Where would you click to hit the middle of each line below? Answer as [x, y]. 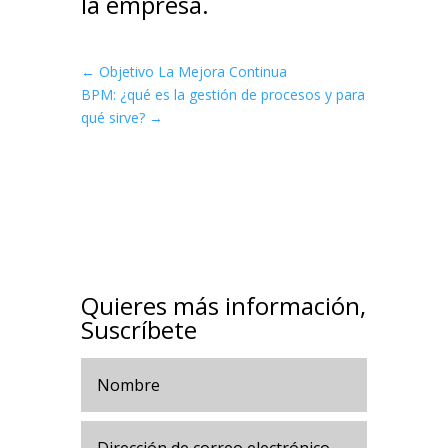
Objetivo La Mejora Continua [192, 72]
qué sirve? [112, 118]
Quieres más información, [223, 306]
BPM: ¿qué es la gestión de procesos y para [222, 95]
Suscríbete [138, 330]
